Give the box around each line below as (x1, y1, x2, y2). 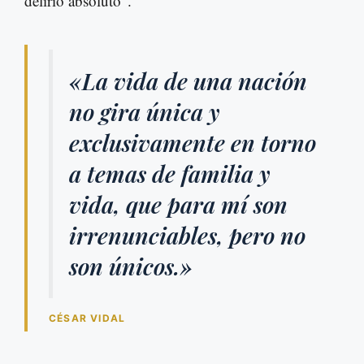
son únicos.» (69, 251, 193, 282)
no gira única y (69, 97, 220, 128)
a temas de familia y (69, 158, 271, 189)
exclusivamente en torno (69, 128, 316, 158)
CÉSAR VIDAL (49, 312, 126, 325)
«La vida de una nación (69, 66, 307, 97)
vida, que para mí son (69, 189, 288, 220)
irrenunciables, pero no (69, 220, 305, 251)
